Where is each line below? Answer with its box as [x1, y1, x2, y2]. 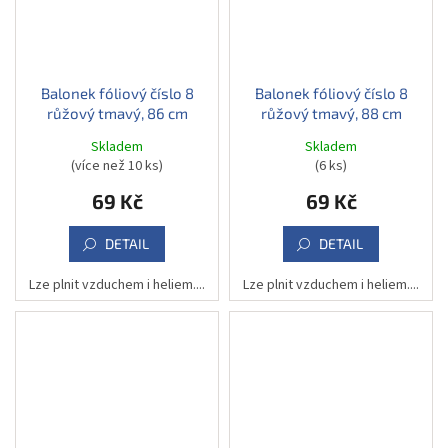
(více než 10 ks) [71, 155, 163, 176]
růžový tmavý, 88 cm [260, 103, 402, 122]
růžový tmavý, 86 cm [46, 103, 188, 122]
